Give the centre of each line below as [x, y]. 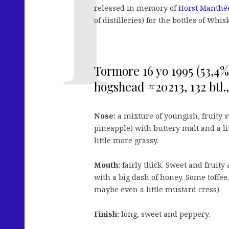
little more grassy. [126, 140]
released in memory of [136, 8]
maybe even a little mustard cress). [157, 189]
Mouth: [107, 165]
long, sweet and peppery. [165, 214]
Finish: [107, 214]
